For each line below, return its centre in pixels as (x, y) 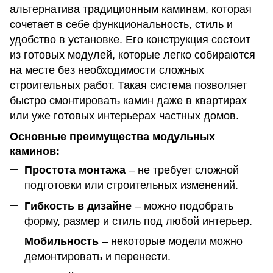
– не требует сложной (182, 170)
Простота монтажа (75, 170)
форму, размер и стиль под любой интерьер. (138, 221)
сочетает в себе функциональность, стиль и (121, 24)
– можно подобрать (183, 206)
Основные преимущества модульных (112, 137)
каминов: (35, 151)
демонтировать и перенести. (97, 257)
